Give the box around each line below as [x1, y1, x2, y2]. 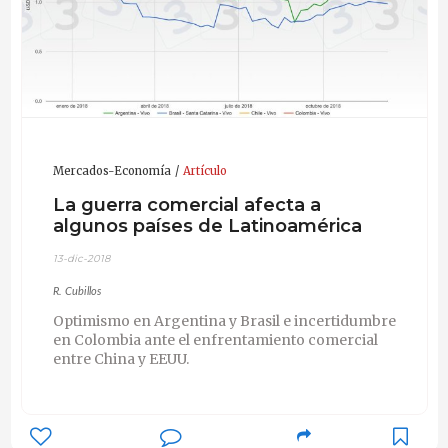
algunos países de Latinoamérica [52, 213, 362, 237]
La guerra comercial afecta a [52, 192, 321, 216]
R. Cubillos [52, 286, 101, 298]
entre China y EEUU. [52, 350, 189, 369]
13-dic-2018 [52, 252, 110, 266]
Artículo [182, 164, 227, 179]
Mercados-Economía [52, 164, 171, 179]
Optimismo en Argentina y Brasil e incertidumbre [52, 312, 396, 331]
